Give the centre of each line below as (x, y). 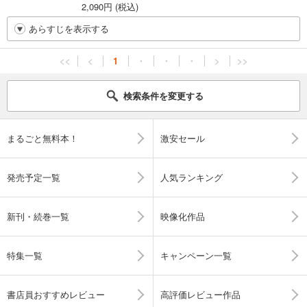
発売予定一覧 (34, 177)
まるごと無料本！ (42, 138)
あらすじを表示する (69, 29)
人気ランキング (192, 177)
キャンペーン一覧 (196, 256)
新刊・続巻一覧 (38, 217)
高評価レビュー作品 (200, 295)
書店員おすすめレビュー (56, 295)
